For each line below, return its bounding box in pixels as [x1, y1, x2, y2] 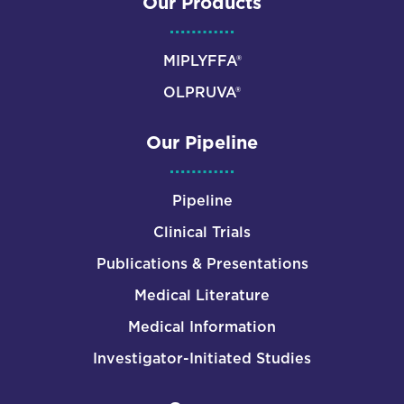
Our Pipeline [146, 129, 258, 155]
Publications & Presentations [96, 252, 308, 273]
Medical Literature [134, 284, 270, 305]
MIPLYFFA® [162, 50, 242, 70]
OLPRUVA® [163, 81, 241, 102]
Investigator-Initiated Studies [93, 347, 311, 368]
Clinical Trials [153, 221, 251, 242]
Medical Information [128, 316, 276, 336]
